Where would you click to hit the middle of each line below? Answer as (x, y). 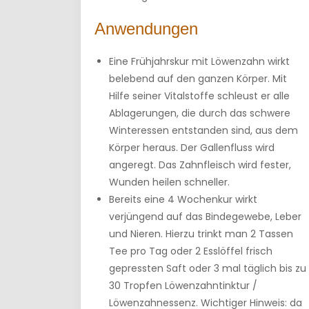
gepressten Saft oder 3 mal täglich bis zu (208, 268)
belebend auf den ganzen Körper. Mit (198, 79)
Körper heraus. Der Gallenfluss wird (192, 148)
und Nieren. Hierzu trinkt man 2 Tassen (201, 234)
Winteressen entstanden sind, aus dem (203, 130)
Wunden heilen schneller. (169, 182)
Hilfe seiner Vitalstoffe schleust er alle (199, 96)
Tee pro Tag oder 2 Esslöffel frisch (191, 251)
